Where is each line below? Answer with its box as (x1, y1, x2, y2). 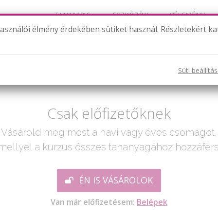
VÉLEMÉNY (170, 10, 205, 19)
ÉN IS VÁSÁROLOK (76, 174, 153, 186)
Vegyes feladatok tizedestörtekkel (28, 40, 190, 54)
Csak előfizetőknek (47, 103, 171, 123)
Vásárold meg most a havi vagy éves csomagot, (1, 127, 217, 138)
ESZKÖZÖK (112, 10, 148, 19)
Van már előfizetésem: (51, 197, 137, 207)
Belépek (137, 197, 167, 207)
